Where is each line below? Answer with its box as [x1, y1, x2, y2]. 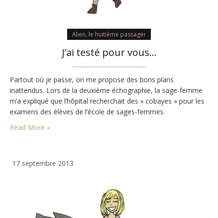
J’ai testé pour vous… [61, 45, 157, 59]
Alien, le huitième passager [72, 30, 146, 38]
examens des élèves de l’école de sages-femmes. [10, 107, 165, 116]
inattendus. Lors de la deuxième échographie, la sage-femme [10, 85, 202, 95]
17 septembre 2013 [12, 158, 73, 168]
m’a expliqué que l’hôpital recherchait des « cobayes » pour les [10, 96, 204, 106]
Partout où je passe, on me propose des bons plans [10, 74, 174, 84]
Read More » [10, 122, 50, 132]
